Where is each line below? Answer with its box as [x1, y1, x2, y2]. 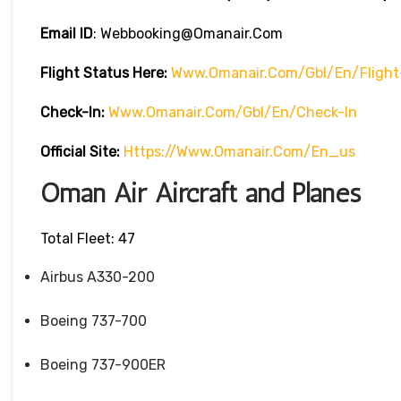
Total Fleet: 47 [40, 230, 135, 248]
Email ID [40, 25, 93, 43]
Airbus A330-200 [40, 269, 155, 286]
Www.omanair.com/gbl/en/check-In [108, 104, 357, 122]
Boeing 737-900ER [40, 356, 166, 374]
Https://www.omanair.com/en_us [124, 143, 355, 161]
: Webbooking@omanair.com [93, 25, 283, 43]
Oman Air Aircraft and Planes [40, 177, 361, 210]
